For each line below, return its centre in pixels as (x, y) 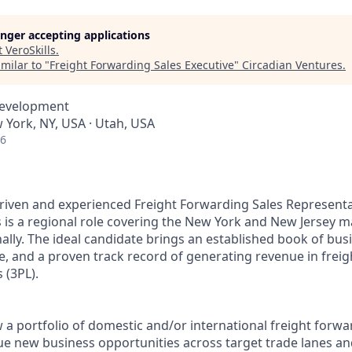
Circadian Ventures (292, 65)
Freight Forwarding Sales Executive (142, 65)
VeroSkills (31, 50)
